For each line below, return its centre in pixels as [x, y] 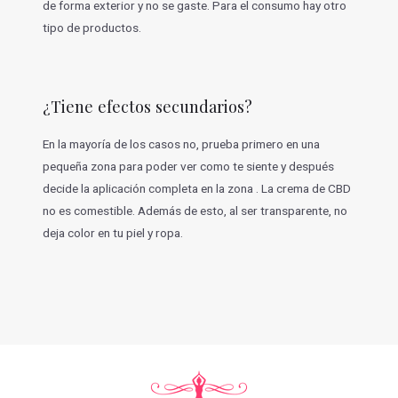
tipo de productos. [92, 27]
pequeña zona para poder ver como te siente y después [188, 166]
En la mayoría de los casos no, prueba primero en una [181, 143]
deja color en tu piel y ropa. [112, 232]
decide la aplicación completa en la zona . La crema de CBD [196, 188]
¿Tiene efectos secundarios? [147, 106]
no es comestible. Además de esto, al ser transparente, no [195, 210]
